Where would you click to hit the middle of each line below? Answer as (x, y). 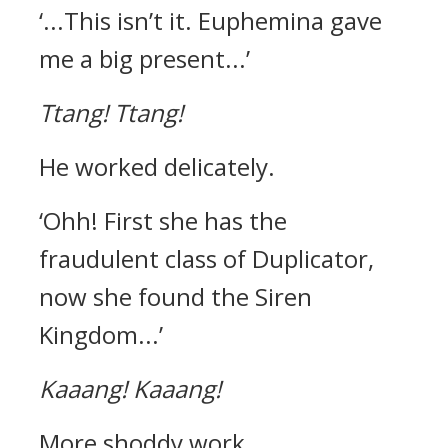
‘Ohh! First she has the (163, 220)
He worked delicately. (157, 166)
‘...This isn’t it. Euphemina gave (210, 20)
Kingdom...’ (101, 334)
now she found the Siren (175, 296)
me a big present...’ (144, 58)
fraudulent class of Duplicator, (206, 258)
